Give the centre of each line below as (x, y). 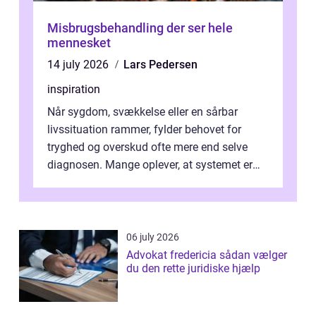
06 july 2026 (153, 237)
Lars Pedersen (160, 65)
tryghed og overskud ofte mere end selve (147, 147)
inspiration (74, 90)
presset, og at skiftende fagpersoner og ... (150, 183)
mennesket (79, 43)
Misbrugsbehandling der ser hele (140, 28)
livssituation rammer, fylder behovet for (144, 130)
